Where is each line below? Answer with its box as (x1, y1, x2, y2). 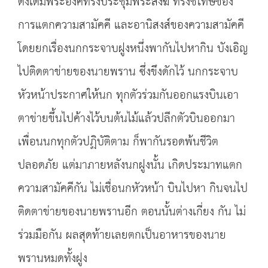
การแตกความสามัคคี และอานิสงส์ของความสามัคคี (18, 14, 244, 36)
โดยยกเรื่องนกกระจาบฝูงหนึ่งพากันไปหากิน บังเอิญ (18, 38, 248, 60)
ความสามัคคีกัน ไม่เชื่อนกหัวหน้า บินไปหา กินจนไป (18, 178, 248, 200)
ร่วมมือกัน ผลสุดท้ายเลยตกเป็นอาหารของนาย (18, 224, 226, 246)
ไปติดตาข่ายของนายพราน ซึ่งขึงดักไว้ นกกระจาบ (18, 61, 238, 83)
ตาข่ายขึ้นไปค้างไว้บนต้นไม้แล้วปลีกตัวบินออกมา (18, 108, 235, 130)
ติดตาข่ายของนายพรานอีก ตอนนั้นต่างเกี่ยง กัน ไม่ (18, 201, 246, 223)
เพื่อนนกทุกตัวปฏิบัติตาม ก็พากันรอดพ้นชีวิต (18, 131, 218, 153)
